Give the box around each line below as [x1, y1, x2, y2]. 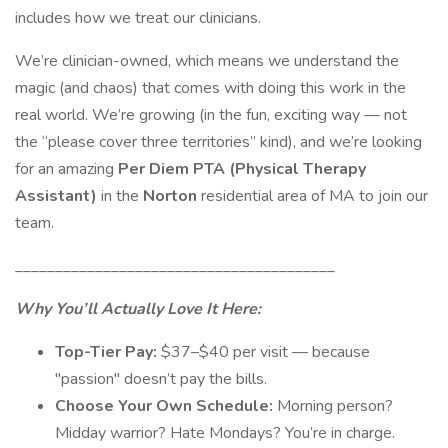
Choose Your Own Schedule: [55, 395, 277, 417]
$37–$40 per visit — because [161, 341, 370, 363]
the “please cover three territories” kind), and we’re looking [15, 131, 422, 153]
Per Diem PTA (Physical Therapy [118, 158, 366, 180]
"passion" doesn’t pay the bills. [55, 368, 267, 390]
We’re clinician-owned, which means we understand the [15, 50, 399, 72]
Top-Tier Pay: [55, 341, 161, 363]
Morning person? [277, 395, 393, 417]
